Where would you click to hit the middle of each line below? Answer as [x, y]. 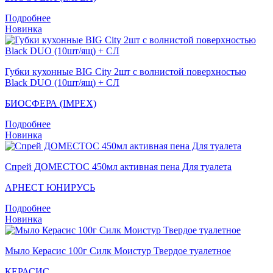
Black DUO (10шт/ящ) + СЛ [62, 82]
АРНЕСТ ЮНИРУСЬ [50, 187]
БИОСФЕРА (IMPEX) [51, 103]
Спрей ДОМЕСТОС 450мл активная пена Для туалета [118, 166]
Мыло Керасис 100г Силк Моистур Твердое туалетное [118, 250]
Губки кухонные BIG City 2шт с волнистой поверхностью [126, 71]
